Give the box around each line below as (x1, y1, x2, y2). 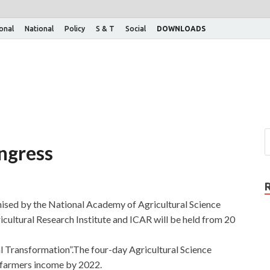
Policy (64, 24, 85, 33)
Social (125, 24, 146, 33)
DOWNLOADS (157, 24, 206, 33)
